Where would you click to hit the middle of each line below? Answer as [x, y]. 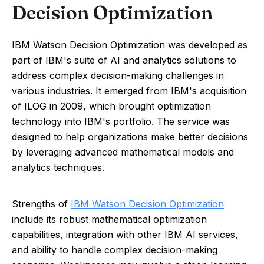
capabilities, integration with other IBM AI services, [125, 235]
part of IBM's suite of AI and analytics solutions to [124, 60]
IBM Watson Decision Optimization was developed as [130, 45]
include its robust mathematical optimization [109, 219]
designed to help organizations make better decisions [130, 137]
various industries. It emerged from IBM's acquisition [129, 91]
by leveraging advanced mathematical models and [123, 152]
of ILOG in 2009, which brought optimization [111, 106]
